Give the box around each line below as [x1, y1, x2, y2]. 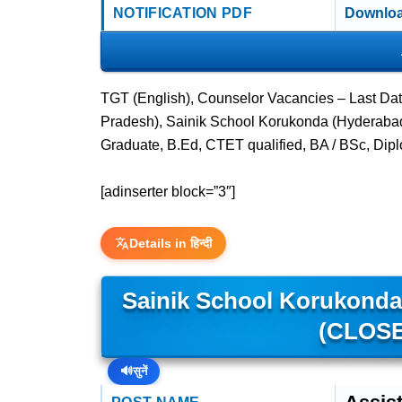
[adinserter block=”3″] [100, 184, 235, 199]
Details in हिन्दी [129, 236, 212, 250]
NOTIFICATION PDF [113, 5, 252, 21]
